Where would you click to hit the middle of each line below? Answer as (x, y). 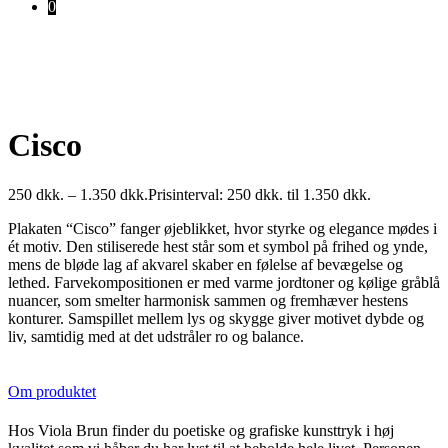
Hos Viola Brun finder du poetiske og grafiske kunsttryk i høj (201, 431)
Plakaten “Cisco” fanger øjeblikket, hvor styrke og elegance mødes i (222, 228)
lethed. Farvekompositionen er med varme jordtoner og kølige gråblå (224, 282)
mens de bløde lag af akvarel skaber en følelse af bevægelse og (205, 264)
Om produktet (52, 392)
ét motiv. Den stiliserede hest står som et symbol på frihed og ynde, (218, 246)
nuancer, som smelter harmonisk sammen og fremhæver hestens (208, 300)
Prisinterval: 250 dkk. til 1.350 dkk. (259, 194)
